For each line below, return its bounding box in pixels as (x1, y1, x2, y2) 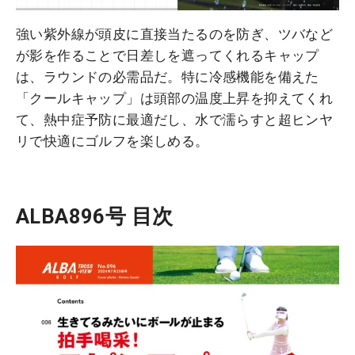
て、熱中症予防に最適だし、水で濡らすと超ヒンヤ (16, 111, 334, 128)
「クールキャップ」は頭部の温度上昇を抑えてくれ (16, 90, 334, 106)
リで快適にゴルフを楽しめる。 (16, 132, 209, 149)
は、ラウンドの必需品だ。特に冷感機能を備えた (16, 68, 319, 85)
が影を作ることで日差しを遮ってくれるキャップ (16, 47, 319, 63)
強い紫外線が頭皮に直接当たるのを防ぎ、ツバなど (16, 25, 334, 42)
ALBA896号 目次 (16, 204, 174, 228)
